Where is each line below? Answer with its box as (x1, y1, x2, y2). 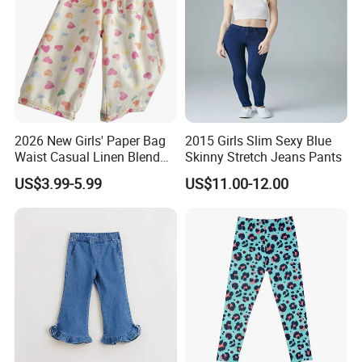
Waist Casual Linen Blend (15, 147, 161, 166)
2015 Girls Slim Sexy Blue (184, 131, 331, 149)
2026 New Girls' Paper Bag (15, 131, 166, 149)
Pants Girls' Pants (15, 163, 116, 182)
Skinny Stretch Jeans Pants (184, 147, 342, 166)
